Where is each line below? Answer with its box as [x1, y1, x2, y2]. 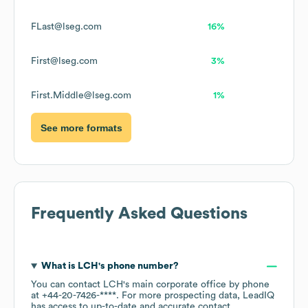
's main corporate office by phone [123, 280, 269, 290]
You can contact [31, 280, 103, 290]
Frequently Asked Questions [31, 206, 247, 223]
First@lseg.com [31, 56, 98, 67]
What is [41, 261, 78, 272]
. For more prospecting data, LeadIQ [116, 291, 274, 301]
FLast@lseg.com [31, 22, 102, 32]
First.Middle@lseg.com [31, 91, 131, 101]
